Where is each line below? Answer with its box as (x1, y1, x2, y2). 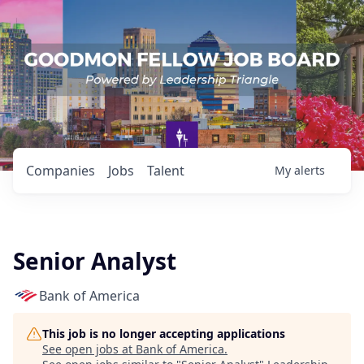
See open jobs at (42, 341, 136, 357)
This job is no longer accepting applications (42, 326, 285, 341)
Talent (147, 162, 184, 180)
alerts (294, 162, 325, 178)
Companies (26, 162, 95, 180)
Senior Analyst (13, 245, 176, 276)
